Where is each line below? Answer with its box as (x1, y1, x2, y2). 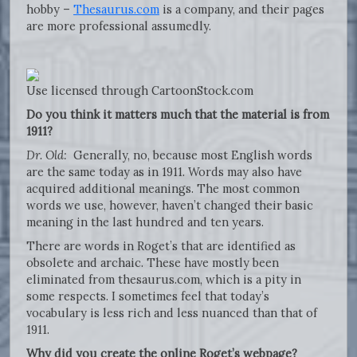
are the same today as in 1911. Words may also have (26, 163, 302, 179)
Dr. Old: (26, 147, 67, 163)
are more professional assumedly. (26, 18, 211, 33)
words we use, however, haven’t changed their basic (26, 197, 313, 213)
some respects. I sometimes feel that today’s (26, 288, 269, 304)
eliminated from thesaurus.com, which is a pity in (26, 271, 301, 287)
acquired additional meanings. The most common (26, 180, 300, 196)
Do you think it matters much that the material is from (26, 106, 329, 122)
